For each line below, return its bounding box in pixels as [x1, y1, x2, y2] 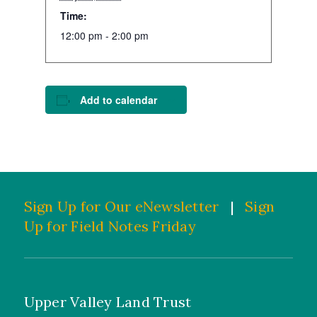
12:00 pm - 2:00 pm [59, 28, 149, 42]
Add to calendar [79, 93, 157, 107]
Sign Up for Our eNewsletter [23, 197, 219, 215]
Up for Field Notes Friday [23, 217, 196, 235]
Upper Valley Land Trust [23, 293, 192, 311]
